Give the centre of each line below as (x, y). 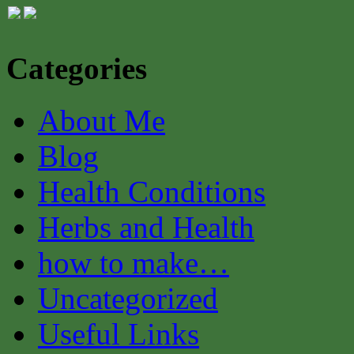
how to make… (134, 263)
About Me (102, 121)
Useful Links (119, 334)
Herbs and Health (146, 227)
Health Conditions (152, 192)
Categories (77, 68)
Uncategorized (128, 298)
